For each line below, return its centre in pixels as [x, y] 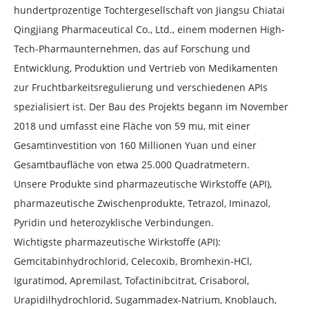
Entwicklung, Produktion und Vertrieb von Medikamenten [146, 68]
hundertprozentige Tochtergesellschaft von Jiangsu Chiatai [149, 10]
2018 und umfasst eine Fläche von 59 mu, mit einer [132, 126]
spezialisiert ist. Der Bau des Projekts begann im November [151, 107]
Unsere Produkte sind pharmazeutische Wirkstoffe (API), [143, 184]
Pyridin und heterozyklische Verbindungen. [114, 223]
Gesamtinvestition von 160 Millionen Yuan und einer [135, 146]
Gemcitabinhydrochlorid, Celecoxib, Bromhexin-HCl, [133, 261]
